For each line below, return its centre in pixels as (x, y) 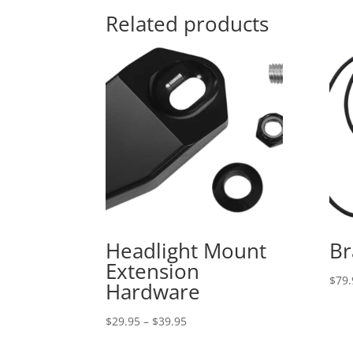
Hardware (153, 292)
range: (203, 339)
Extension (153, 271)
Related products (188, 23)
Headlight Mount (186, 251)
